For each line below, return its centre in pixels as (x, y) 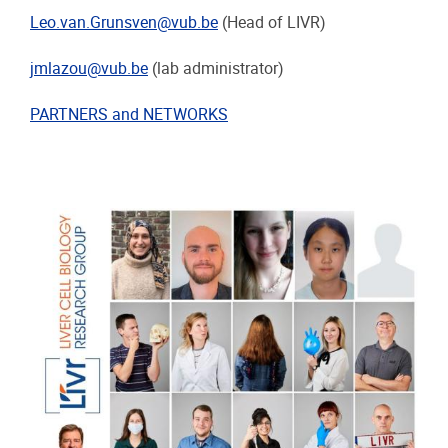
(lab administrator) (216, 69)
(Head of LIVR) (272, 22)
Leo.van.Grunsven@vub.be (124, 22)
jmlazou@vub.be (89, 69)
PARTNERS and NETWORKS (129, 115)
